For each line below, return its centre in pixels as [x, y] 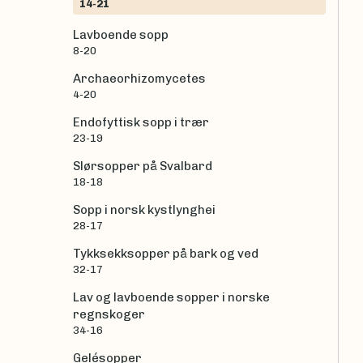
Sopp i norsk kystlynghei [144, 209]
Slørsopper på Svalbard [143, 166]
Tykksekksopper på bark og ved [166, 253]
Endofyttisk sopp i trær [141, 122]
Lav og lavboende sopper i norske [171, 297]
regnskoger [109, 314]
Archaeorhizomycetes [139, 78]
